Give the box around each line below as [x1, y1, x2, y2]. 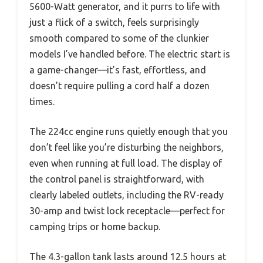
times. [29, 96, 55, 107]
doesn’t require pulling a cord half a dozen [29, 80, 210, 91]
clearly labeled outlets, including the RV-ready [29, 189, 224, 200]
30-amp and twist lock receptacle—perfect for [29, 205, 225, 216]
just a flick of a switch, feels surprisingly [29, 16, 199, 28]
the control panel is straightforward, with [29, 173, 204, 184]
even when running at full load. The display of [29, 157, 222, 168]
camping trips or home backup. [29, 221, 160, 232]
